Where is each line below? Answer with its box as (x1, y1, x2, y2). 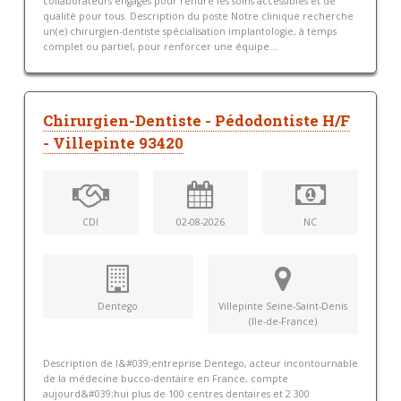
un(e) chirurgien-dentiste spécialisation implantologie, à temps (42, 25, 337, 38)
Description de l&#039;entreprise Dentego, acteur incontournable (42, 356, 358, 370)
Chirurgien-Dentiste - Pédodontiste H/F (42, 111, 350, 132)
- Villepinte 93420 (42, 133, 183, 154)
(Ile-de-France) (249, 314, 318, 328)
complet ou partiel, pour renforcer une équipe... (42, 40, 277, 54)
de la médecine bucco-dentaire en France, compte (42, 371, 288, 385)
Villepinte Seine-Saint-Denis (218, 299, 348, 312)
